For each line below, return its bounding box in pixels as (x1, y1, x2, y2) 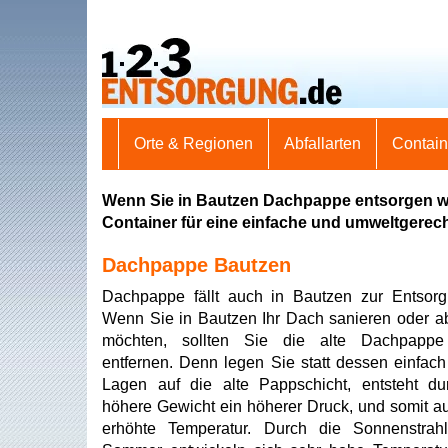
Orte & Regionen (134, 135, 253, 152)
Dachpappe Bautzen (102, 254, 291, 276)
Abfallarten (284, 135, 361, 152)
